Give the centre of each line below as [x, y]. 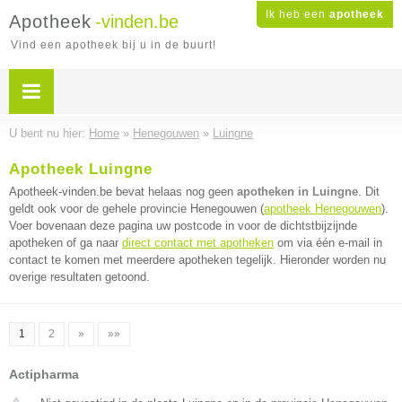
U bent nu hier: [49, 133]
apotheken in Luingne [297, 192]
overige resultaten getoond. [79, 277]
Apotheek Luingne [81, 169]
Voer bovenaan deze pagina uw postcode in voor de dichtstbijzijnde [183, 226]
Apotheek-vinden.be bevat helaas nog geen [123, 192]
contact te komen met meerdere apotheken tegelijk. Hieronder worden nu [197, 260]
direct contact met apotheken [198, 243]
